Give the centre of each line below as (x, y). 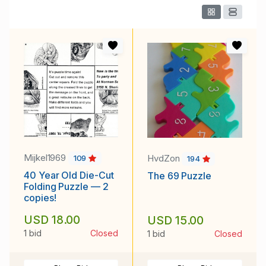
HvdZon (165, 158)
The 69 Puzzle (179, 175)
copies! (40, 197)
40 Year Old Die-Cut (69, 175)
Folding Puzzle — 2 (66, 186)
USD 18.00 (52, 220)
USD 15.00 (176, 221)
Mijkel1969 (46, 158)
